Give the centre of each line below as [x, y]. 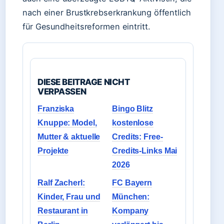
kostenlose [133, 123]
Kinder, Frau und [69, 197]
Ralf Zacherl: [61, 183]
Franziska [56, 109]
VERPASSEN [62, 91]
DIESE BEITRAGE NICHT [84, 82]
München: [131, 197]
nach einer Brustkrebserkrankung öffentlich [107, 12]
